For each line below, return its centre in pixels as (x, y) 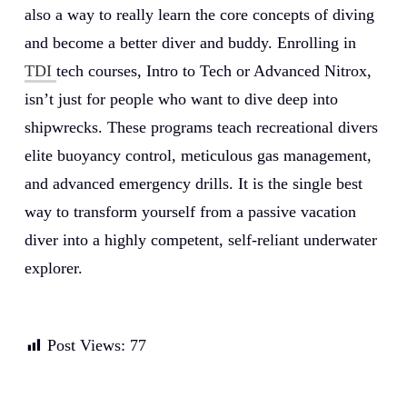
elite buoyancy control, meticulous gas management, (198, 155)
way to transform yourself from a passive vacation (190, 211)
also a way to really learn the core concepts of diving (199, 14)
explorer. (53, 268)
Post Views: (86, 345)
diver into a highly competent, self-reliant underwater (200, 239)
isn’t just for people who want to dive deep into (181, 99)
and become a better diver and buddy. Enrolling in (190, 42)
